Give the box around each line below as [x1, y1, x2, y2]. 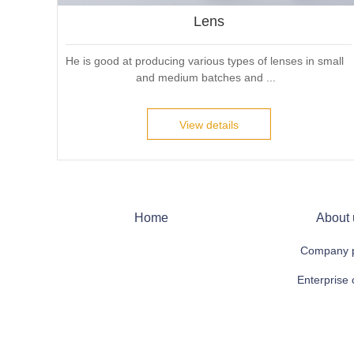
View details [179, 118, 239, 131]
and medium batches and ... [135, 70, 276, 84]
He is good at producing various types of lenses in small [66, 54, 344, 67]
